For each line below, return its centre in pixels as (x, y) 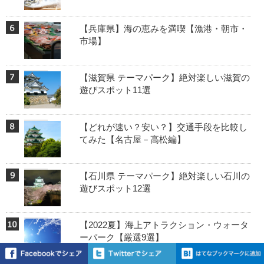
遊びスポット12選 (115, 189)
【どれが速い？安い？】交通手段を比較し (163, 127)
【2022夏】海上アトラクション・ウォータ (164, 225)
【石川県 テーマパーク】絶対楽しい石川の (164, 176)
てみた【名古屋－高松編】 (132, 139)
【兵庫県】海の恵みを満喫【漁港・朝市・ (163, 28)
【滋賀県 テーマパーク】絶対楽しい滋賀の (164, 78)
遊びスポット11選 (115, 90)
